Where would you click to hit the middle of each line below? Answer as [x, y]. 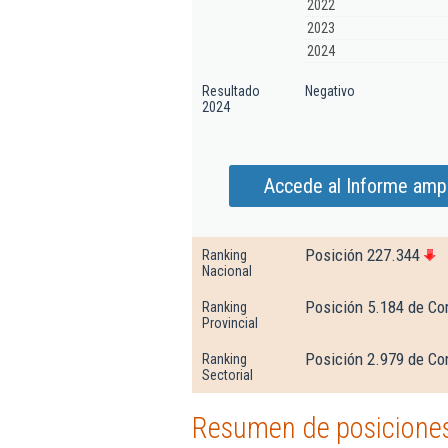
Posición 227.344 [362, 255]
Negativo [330, 91]
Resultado [231, 91]
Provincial [230, 323]
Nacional [227, 271]
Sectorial [227, 375]
